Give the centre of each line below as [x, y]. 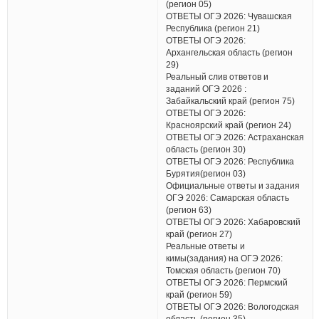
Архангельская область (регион [230, 53]
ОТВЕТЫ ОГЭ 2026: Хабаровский [234, 222]
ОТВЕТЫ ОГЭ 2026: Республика [230, 162]
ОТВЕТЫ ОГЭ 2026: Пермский [227, 283]
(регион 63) [189, 210]
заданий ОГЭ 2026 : [206, 89]
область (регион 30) [206, 150]
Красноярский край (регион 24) [229, 125]
